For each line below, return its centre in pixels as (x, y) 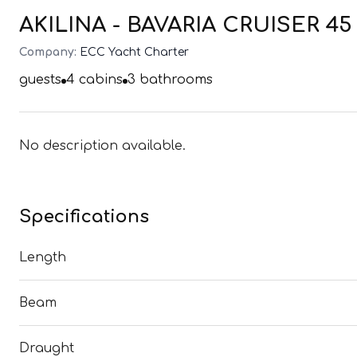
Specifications (84, 217)
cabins (99, 80)
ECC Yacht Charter (134, 52)
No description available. (102, 146)
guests (40, 80)
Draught (47, 348)
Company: (48, 52)
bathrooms (174, 80)
